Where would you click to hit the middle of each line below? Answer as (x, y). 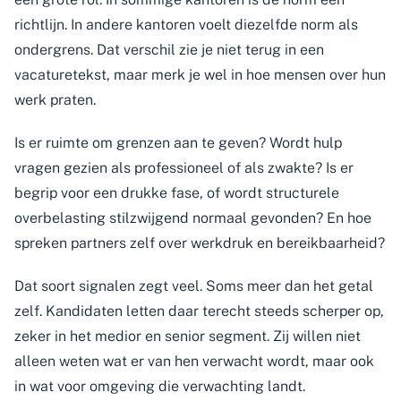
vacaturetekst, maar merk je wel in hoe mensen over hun (200, 75)
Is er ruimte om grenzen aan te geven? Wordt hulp (178, 143)
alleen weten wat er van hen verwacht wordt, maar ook (194, 361)
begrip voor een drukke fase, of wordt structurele (177, 193)
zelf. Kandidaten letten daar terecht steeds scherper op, (199, 311)
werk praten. (55, 100)
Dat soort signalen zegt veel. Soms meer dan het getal (194, 286)
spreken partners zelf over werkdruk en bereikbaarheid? (200, 243)
